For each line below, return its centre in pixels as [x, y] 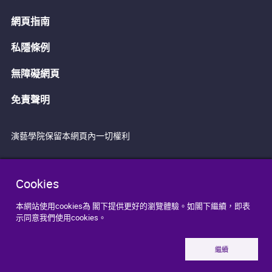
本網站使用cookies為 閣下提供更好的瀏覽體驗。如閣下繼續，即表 [133, 206]
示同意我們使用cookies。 [61, 218]
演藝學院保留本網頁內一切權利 [70, 135]
